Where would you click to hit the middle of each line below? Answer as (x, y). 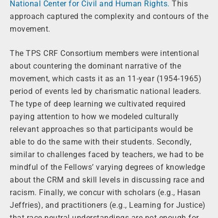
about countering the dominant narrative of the (95, 66)
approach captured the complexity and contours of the (109, 17)
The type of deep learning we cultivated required (98, 104)
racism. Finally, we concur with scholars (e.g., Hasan (105, 193)
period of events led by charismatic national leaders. (106, 91)
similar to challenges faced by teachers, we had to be (107, 155)
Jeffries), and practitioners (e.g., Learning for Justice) (108, 205)
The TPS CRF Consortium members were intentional (105, 54)
